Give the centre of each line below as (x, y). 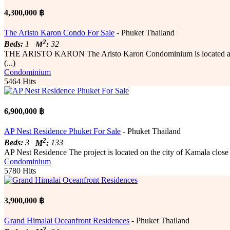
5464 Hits (20, 81)
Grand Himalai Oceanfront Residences (67, 221)
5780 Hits (20, 170)
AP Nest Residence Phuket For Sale (62, 131)
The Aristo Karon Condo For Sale (59, 33)
